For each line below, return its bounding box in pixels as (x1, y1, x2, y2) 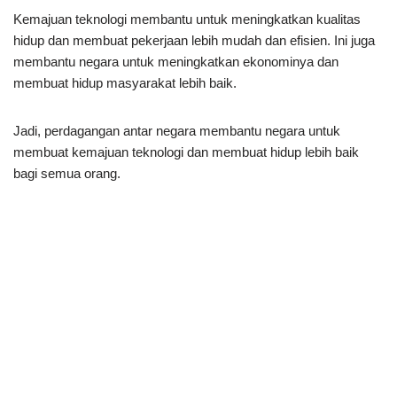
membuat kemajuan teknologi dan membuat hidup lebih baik (13, 144, 359, 160)
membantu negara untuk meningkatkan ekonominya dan (13, 53, 339, 69)
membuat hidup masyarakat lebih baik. (13, 74, 237, 90)
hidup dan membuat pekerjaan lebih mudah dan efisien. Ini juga (13, 32, 375, 48)
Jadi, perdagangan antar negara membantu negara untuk (13, 122, 340, 138)
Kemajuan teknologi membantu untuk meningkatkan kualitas (13, 11, 361, 27)
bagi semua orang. (13, 165, 121, 181)
